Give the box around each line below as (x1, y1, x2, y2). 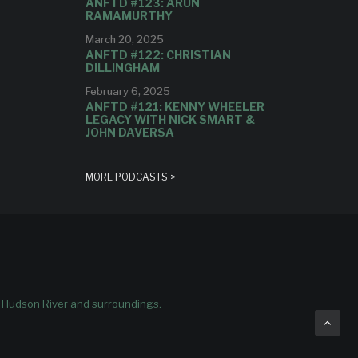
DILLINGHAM (85, 61, 160, 74)
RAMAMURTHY (85, 9, 173, 22)
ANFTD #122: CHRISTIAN (85, 48, 231, 62)
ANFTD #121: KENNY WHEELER (85, 100, 265, 113)
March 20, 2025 (85, 33, 164, 46)
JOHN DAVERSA (85, 125, 174, 139)
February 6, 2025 (85, 85, 170, 97)
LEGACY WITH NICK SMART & (85, 113, 255, 126)
